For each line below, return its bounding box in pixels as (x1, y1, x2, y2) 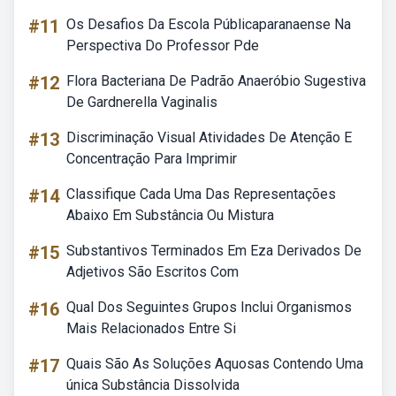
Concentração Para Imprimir (66, 150, 237, 167)
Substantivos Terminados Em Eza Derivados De (66, 242, 362, 259)
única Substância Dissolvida (66, 377, 240, 393)
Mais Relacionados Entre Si (66, 320, 236, 337)
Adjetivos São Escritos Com (66, 263, 239, 280)
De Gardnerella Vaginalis (66, 94, 217, 110)
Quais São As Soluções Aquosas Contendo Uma (66, 355, 363, 372)
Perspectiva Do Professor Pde (66, 37, 259, 54)
